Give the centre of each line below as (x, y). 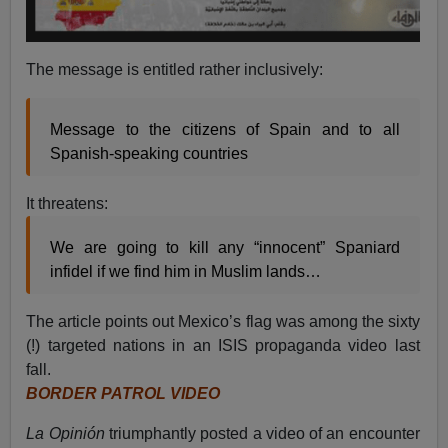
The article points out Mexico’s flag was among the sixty (223, 322)
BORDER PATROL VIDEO (123, 394)
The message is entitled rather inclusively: (175, 70)
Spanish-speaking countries (149, 154)
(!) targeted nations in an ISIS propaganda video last (223, 346)
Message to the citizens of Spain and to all (225, 130)
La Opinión (65, 434)
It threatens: (67, 204)
